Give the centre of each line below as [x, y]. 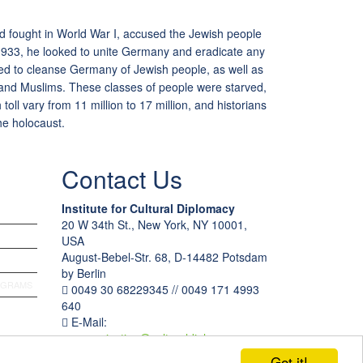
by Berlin [84, 273]
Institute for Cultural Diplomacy [148, 209]
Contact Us [122, 179]
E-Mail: [88, 322]
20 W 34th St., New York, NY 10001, [154, 225]
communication [100, 338]
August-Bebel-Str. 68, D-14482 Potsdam [164, 257]
